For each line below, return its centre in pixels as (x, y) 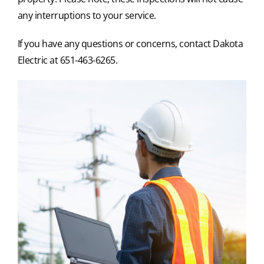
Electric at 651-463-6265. (67, 60)
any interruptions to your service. (87, 15)
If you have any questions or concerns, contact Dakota (130, 43)
